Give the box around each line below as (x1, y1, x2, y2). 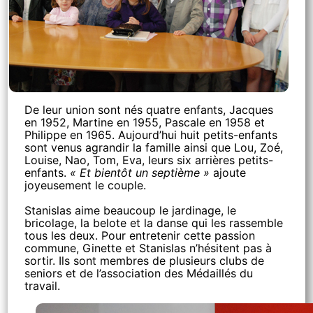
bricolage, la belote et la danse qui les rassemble (24, 216, 284, 230)
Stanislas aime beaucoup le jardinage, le (24, 203, 237, 217)
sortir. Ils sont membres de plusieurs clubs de (24, 254, 265, 268)
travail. (24, 279, 61, 293)
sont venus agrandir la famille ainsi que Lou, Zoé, (24, 140, 284, 154)
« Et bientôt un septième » (70, 166, 214, 180)
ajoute (213, 166, 247, 180)
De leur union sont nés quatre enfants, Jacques (24, 103, 274, 117)
